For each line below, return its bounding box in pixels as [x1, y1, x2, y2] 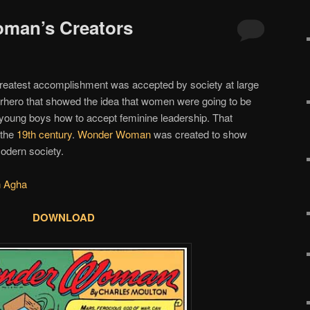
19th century [17, 126, 72, 141]
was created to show [151, 126, 247, 141]
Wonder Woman [77, 126, 151, 141]
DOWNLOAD [33, 210, 95, 226]
